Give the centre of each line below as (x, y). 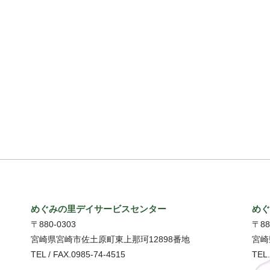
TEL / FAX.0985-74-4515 (78, 255)
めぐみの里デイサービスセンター (99, 209)
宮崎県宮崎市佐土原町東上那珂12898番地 (111, 240)
